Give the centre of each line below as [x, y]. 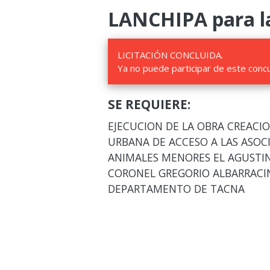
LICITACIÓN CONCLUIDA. [170, 55]
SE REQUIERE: [149, 104]
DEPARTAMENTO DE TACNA [176, 189]
